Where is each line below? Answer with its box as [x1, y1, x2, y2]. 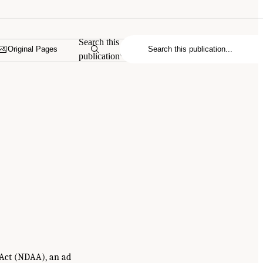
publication [79, 50, 120, 61]
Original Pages [8, 45, 58, 54]
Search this [79, 36, 120, 47]
